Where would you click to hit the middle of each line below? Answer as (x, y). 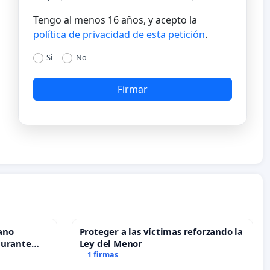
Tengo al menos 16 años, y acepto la (115, 20)
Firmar (133, 89)
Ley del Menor (111, 243)
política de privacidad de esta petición (119, 34)
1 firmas (103, 254)
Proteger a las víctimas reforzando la (161, 231)
